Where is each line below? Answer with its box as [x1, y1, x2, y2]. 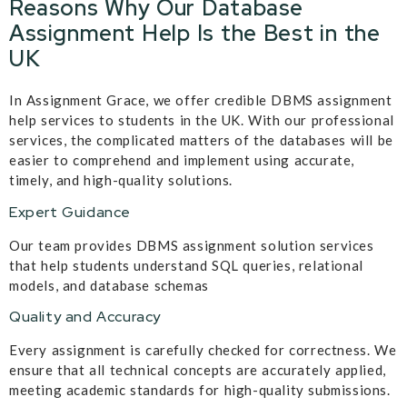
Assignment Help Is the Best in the [9, 19, 381, 48]
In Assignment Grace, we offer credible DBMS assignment [9, 92, 392, 109]
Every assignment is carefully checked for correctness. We [9, 341, 397, 358]
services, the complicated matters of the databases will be [9, 132, 393, 149]
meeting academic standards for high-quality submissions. [9, 381, 391, 398]
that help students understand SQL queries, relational [9, 256, 363, 273]
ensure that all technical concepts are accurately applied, [9, 361, 386, 378]
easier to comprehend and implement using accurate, [9, 152, 355, 169]
